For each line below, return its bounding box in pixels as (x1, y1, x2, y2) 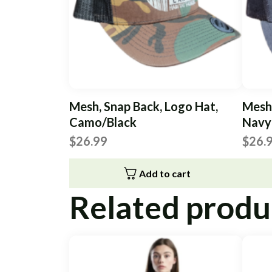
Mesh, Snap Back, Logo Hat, (69, 99, 218, 114)
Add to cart (138, 168, 191, 180)
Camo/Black (69, 115, 137, 130)
